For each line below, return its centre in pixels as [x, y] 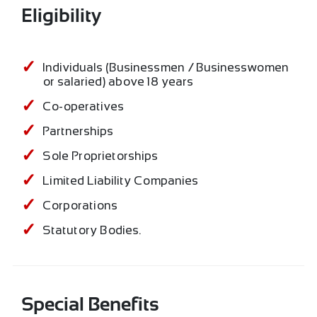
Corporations [80, 205]
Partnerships [78, 131]
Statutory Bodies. [92, 230]
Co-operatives [83, 106]
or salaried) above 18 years [118, 81]
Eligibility [61, 17]
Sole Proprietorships [100, 155]
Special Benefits [90, 305]
